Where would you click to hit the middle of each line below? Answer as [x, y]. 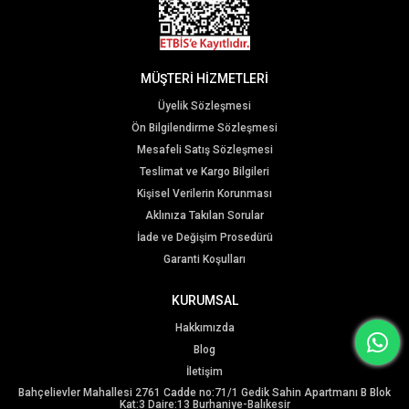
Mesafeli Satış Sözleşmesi [204, 150]
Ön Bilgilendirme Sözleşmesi [204, 128]
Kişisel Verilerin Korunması [204, 194]
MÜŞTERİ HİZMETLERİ [204, 79]
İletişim [204, 372]
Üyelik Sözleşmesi [204, 106]
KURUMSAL [204, 300]
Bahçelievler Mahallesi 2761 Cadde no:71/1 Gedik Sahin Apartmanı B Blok [204, 393]
